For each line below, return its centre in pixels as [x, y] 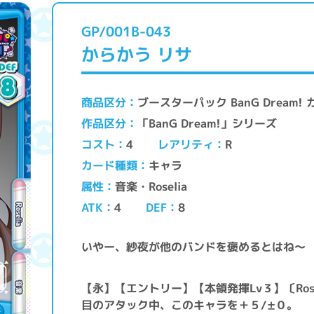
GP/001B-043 [126, 31]
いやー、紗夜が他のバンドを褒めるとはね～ [193, 247]
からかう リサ [137, 54]
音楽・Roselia [153, 186]
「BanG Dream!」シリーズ [209, 123]
